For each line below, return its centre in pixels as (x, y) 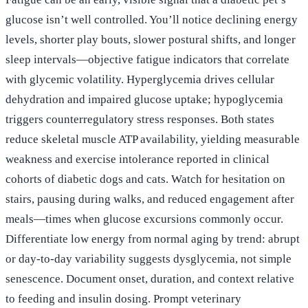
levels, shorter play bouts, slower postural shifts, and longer (151, 39)
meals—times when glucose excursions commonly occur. (144, 219)
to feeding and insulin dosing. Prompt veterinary (123, 298)
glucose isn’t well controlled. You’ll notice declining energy (152, 19)
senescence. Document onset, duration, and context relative (150, 278)
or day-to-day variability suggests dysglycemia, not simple (148, 258)
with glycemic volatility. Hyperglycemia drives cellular (140, 79)
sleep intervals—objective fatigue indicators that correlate (147, 59)
